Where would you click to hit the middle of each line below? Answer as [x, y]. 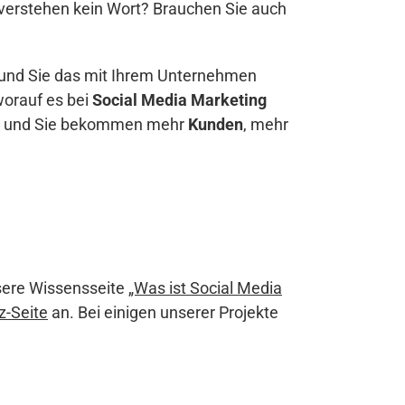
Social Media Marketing [179, 100]
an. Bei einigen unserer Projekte [163, 312]
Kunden [216, 124]
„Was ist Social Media [205, 288]
